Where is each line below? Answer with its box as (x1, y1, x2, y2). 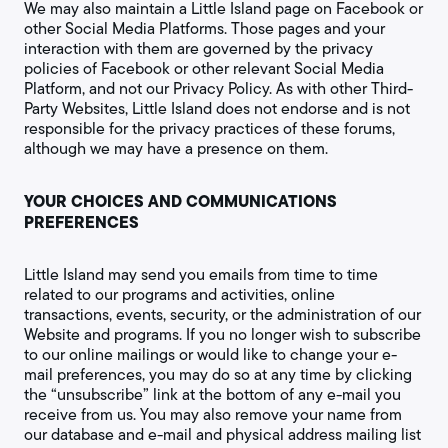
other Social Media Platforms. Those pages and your (24, 17, 385, 40)
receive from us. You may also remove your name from (24, 403, 402, 426)
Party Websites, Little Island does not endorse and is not (24, 97, 410, 120)
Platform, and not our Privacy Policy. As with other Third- (24, 77, 413, 100)
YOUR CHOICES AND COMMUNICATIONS (24, 189, 337, 213)
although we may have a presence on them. (24, 137, 328, 160)
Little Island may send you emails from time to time (24, 263, 378, 286)
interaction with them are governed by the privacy (24, 37, 373, 60)
